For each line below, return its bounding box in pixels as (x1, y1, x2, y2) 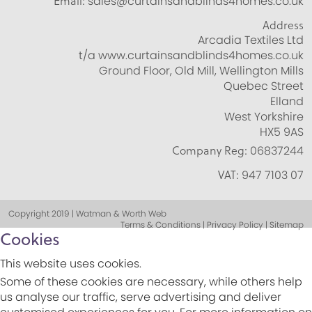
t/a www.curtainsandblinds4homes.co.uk (79, 47, 304, 64)
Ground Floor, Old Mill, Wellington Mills (99, 63, 304, 79)
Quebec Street (224, 78, 304, 95)
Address (263, 17, 304, 33)
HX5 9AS (260, 124, 304, 141)
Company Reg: (172, 142, 247, 159)
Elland (270, 93, 304, 110)
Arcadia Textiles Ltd (198, 32, 304, 49)
